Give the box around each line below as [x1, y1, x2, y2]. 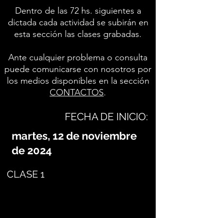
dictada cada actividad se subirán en [7, 17, 148, 28]
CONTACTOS [50, 87, 104, 98]
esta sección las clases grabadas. [14, 29, 142, 39]
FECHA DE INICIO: [65, 110, 148, 123]
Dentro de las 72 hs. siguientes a [15, 5, 141, 16]
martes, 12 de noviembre [12, 129, 137, 142]
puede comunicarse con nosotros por [4, 64, 151, 74]
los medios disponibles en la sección [6, 75, 149, 86]
